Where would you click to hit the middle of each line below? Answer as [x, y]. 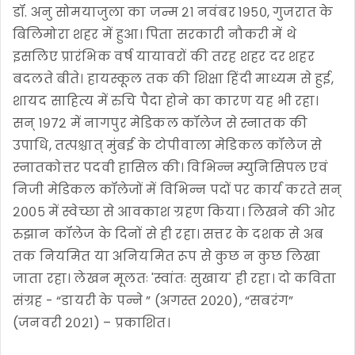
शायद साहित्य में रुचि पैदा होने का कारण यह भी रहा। [166, 101]
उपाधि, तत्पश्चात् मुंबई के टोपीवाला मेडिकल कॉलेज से [168, 146]
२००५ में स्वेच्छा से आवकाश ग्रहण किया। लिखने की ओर [174, 212]
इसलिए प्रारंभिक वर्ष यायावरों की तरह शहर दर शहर [164, 57]
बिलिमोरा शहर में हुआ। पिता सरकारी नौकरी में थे [155, 35]
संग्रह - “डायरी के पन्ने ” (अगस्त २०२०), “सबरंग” [153, 301]
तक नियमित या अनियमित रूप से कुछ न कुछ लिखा [167, 257]
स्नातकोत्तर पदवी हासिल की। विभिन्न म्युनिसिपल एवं [170, 168]
